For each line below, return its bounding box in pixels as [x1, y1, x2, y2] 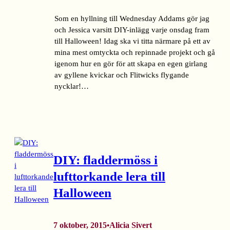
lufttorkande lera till [53, 169, 165, 183]
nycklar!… [54, 82, 89, 90]
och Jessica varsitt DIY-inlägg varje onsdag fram [54, 25, 209, 34]
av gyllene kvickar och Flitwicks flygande [54, 70, 189, 79]
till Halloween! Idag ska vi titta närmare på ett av [54, 36, 210, 45]
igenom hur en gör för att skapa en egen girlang [54, 59, 207, 68]
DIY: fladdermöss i [53, 152, 158, 167]
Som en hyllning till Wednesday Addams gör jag [54, 14, 209, 23]
